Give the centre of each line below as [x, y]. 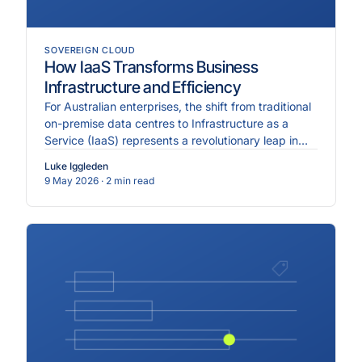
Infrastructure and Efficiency [143, 87]
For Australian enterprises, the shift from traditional [178, 106]
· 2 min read [128, 181]
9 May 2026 [72, 181]
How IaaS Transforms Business [152, 67]
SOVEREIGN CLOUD [90, 50]
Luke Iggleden [76, 166]
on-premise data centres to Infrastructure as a [166, 123]
